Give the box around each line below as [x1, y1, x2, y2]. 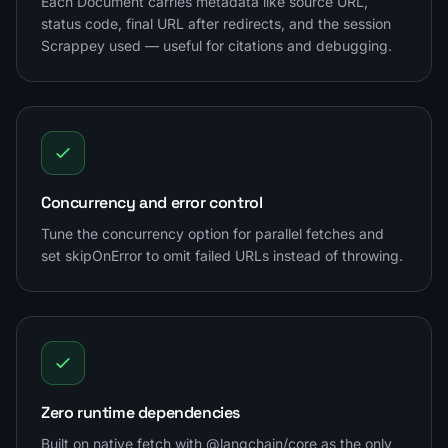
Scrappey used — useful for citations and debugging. [41, 36, 392, 54]
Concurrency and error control [41, 191, 263, 213]
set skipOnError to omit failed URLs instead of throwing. [41, 246, 403, 264]
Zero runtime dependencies [41, 401, 240, 423]
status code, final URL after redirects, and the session [41, 14, 391, 32]
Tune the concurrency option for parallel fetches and [41, 224, 384, 242]
